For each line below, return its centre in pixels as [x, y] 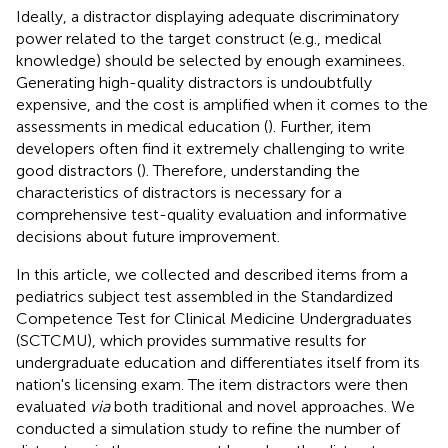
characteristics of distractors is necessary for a [179, 192]
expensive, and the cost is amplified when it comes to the [222, 104]
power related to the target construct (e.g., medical [199, 38]
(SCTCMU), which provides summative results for [191, 340]
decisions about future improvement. [148, 236]
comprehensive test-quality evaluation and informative [211, 214]
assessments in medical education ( [142, 126]
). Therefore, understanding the [250, 170]
